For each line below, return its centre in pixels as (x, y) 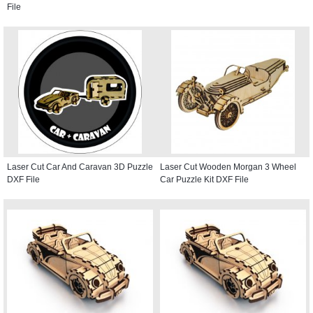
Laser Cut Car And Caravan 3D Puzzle (80, 167)
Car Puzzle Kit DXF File (204, 179)
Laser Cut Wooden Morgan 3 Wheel (228, 167)
